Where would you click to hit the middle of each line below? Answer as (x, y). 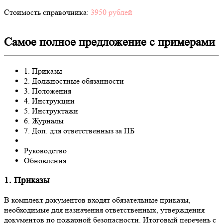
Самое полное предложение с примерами (110, 42)
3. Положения (48, 91)
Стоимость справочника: (47, 12)
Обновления (45, 161)
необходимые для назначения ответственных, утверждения (104, 210)
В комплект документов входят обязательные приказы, (97, 200)
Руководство (45, 151)
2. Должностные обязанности (74, 81)
